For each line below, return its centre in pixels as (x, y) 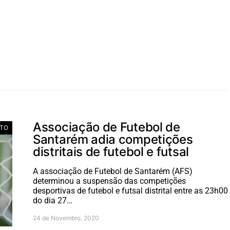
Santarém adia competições (113, 139)
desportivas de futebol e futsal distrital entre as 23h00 (130, 191)
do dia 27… (53, 200)
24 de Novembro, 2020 (66, 218)
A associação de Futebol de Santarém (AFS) (113, 171)
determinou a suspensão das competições (109, 181)
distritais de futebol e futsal (111, 152)
